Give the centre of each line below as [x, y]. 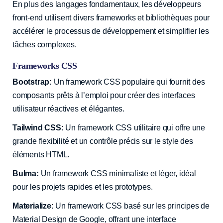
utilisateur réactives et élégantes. [70, 109]
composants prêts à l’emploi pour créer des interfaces [104, 95]
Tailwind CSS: [38, 127]
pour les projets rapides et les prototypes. [85, 187]
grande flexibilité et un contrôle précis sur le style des [103, 141]
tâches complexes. [45, 44]
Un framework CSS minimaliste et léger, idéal [117, 173]
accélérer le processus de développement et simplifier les [111, 31]
